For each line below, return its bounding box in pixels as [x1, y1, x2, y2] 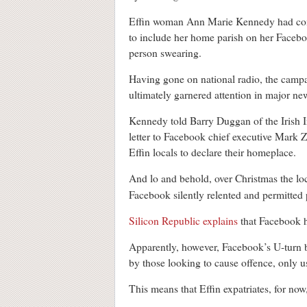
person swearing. [129, 46, 201, 60]
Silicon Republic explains [129, 214, 238, 228]
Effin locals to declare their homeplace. [129, 145, 296, 160]
